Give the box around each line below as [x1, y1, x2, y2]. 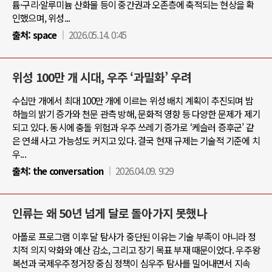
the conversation [30, 164, 104, 177]
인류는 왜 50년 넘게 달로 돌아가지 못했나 [12, 205, 207, 222]
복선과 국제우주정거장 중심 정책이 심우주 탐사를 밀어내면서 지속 [12, 256, 251, 270]
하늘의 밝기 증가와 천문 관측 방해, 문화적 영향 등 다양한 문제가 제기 [12, 107, 260, 120]
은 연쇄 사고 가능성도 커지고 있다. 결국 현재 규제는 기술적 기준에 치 [12, 134, 260, 147]
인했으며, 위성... [12, 11, 70, 24]
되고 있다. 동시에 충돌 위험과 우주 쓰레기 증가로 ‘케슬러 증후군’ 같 [12, 120, 254, 134]
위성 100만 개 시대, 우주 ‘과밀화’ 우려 [12, 69, 191, 86]
